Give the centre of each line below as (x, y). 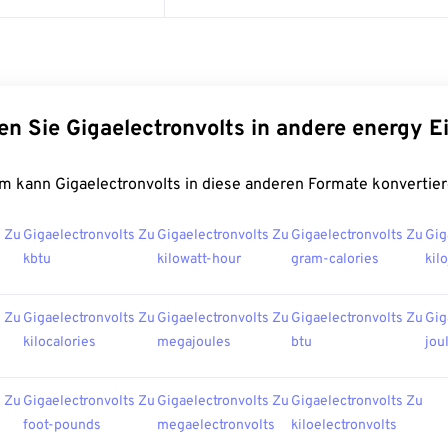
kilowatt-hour (199, 259)
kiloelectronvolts (344, 425)
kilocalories (59, 342)
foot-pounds (62, 425)
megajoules (194, 342)
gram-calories (335, 259)
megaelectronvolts (216, 425)
